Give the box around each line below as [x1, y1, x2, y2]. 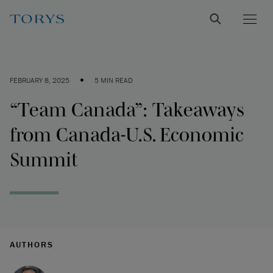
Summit [10, 149, 77, 170]
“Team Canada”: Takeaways [10, 99, 244, 120]
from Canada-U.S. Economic [10, 124, 244, 145]
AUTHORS [10, 239, 54, 250]
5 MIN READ [94, 76, 133, 85]
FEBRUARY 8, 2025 [10, 76, 69, 85]
